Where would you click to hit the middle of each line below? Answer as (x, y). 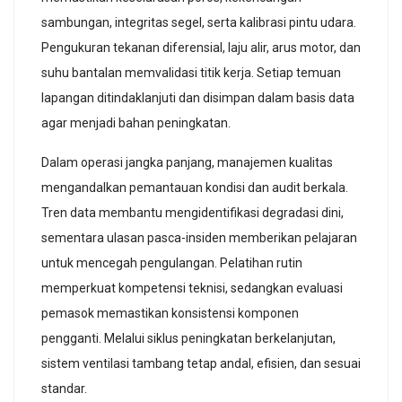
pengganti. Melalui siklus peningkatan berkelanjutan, (188, 338)
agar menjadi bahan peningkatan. (136, 122)
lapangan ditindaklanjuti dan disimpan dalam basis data (198, 97)
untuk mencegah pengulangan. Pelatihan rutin (172, 262)
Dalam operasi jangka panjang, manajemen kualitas (187, 162)
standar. (64, 388)
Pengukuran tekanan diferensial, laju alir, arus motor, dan (201, 47)
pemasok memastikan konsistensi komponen (170, 313)
